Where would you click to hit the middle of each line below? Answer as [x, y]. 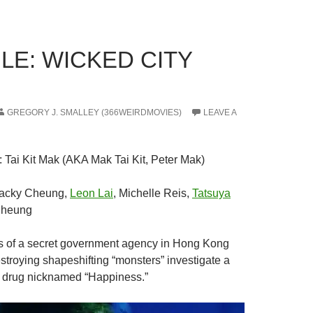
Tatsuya [211, 193]
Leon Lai [92, 193]
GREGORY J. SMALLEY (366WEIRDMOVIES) [94, 112]
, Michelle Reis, [153, 193]
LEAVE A [220, 112]
